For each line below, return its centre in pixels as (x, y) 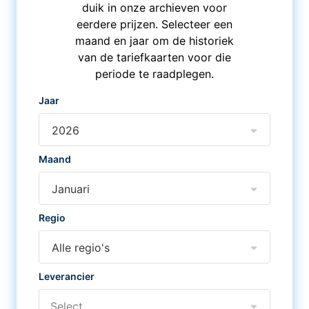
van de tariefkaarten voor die (154, 57)
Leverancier (67, 276)
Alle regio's (81, 248)
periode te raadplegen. (154, 74)
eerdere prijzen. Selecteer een (154, 24)
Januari (71, 189)
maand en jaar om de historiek (154, 41)
